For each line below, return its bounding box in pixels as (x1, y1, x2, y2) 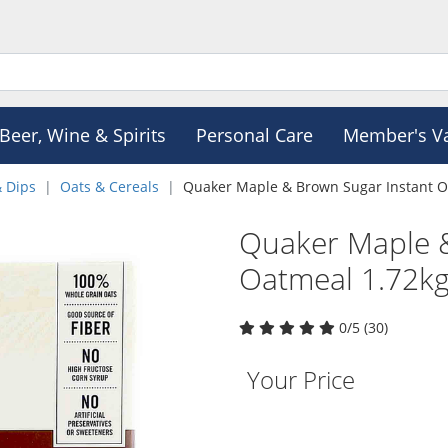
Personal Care (195, 123, 313, 147)
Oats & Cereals (60, 177, 159, 196)
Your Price (247, 363, 355, 396)
